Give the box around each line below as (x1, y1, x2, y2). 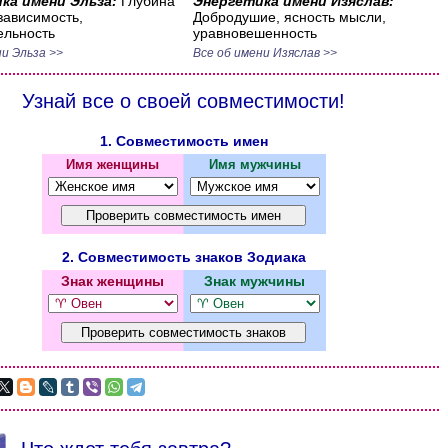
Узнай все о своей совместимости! (22, 90, 345, 112)
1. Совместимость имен (99, 133, 268, 149)
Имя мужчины (208, 157, 301, 172)
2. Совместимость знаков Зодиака (61, 249, 306, 265)
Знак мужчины (204, 273, 305, 289)
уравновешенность (192, 25, 317, 41)
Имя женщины (66, 157, 159, 172)
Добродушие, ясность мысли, (192, 9, 386, 25)
